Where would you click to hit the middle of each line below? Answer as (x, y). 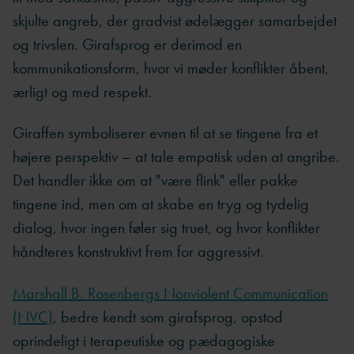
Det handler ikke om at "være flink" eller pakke (155, 181)
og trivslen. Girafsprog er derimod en (127, 45)
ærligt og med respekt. (86, 92)
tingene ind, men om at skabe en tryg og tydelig (161, 204)
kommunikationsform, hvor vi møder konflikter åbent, (171, 68)
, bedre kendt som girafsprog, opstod (168, 316)
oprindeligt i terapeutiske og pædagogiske (144, 340)
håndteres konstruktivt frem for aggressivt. (140, 252)
